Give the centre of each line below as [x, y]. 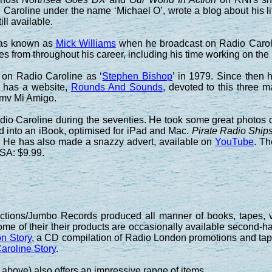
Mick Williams [86, 43]
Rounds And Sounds [117, 87]
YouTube [235, 141]
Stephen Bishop [138, 76]
